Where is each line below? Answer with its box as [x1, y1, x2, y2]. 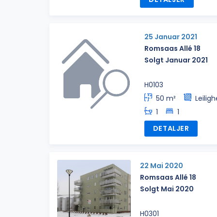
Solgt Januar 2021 [144, 55, 208, 65]
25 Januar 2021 [144, 31, 197, 42]
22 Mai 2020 [140, 160, 184, 170]
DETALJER [153, 123, 189, 133]
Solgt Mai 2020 [140, 184, 194, 194]
